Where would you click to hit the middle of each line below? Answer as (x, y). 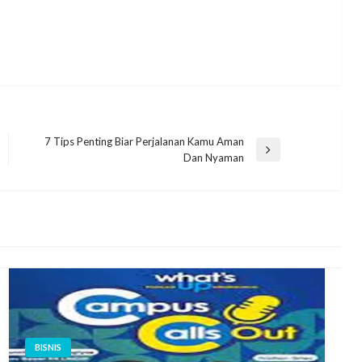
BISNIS (48, 347)
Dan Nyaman (213, 157)
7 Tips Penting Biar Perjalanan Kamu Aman (144, 141)
